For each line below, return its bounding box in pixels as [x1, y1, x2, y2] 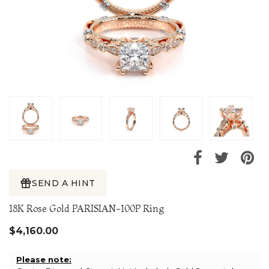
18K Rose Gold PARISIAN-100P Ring [9, 202, 164, 215]
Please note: [16, 255, 71, 265]
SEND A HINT [32, 178, 95, 189]
